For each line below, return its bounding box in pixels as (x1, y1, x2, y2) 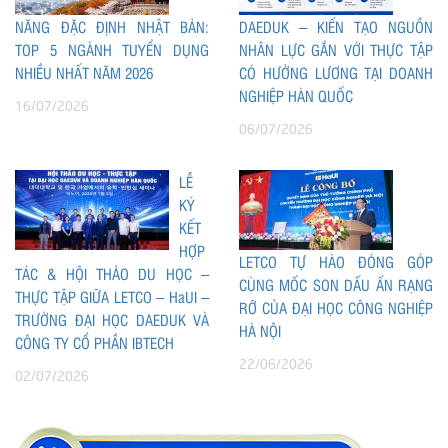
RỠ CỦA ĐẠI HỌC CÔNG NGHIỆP (239, 296, 433, 318)
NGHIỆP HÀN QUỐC (239, 84, 353, 106)
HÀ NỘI (239, 319, 281, 341)
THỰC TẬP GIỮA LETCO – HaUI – (15, 285, 209, 307)
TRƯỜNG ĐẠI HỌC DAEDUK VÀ (15, 308, 209, 330)
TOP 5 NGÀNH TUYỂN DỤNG (15, 38, 209, 60)
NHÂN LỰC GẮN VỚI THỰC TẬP (239, 38, 433, 60)
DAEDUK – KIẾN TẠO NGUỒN (239, 15, 433, 37)
